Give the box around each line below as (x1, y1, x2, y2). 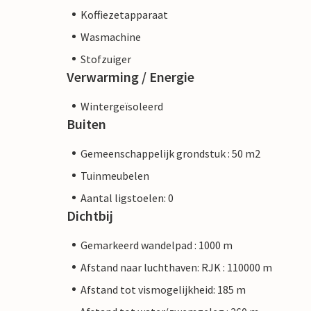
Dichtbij (67, 206, 113, 224)
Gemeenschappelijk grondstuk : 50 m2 (81, 146, 260, 160)
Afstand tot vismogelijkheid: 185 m (81, 282, 246, 296)
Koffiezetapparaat (81, 7, 168, 22)
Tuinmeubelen (81, 168, 149, 183)
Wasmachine (81, 29, 141, 44)
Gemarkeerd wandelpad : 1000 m (81, 237, 233, 252)
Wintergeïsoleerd (81, 99, 163, 113)
